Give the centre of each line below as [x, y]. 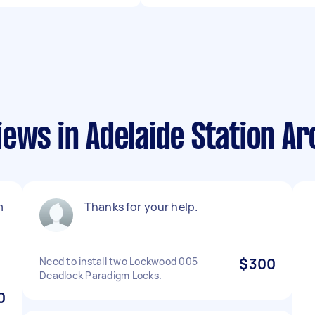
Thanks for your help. [141, 207]
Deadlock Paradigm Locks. [101, 275]
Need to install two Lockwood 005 [118, 261]
